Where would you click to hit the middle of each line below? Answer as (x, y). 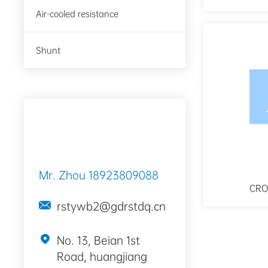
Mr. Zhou (64, 176)
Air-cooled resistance (77, 14)
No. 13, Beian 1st (99, 241)
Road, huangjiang (102, 257)
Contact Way (83, 126)
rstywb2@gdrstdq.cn (112, 207)
